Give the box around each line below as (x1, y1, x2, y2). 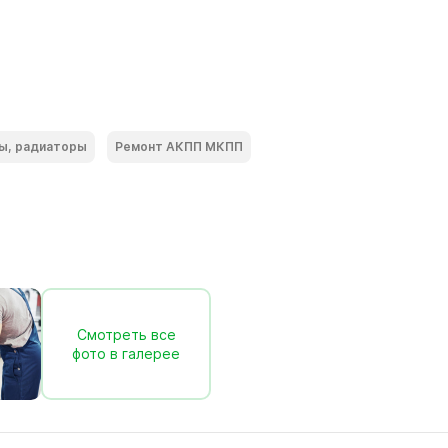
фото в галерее (72, 345, 180, 362)
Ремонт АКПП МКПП (115, 139, 243, 154)
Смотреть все (76, 326, 176, 343)
